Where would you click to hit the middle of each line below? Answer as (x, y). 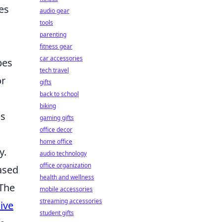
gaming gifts (57, 118)
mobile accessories (66, 189)
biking (48, 106)
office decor (56, 130)
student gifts (57, 213)
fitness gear (56, 46)
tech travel (54, 70)
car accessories (61, 58)
